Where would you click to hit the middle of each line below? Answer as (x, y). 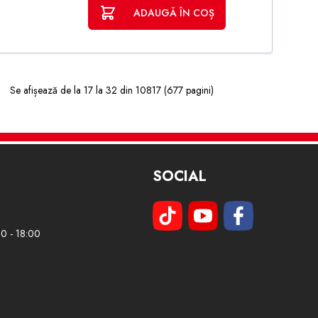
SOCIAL (179, 176)
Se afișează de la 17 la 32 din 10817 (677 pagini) (111, 90)
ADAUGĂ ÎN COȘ (174, 13)
